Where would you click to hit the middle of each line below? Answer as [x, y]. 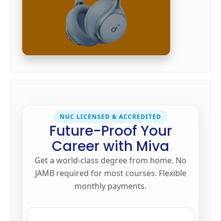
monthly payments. [110, 186]
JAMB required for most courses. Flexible [110, 173]
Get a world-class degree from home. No [110, 161]
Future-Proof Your [110, 131]
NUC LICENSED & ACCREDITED [110, 117]
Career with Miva [110, 147]
